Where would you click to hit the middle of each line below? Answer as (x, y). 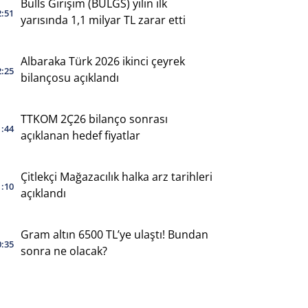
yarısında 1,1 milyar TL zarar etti (103, 20)
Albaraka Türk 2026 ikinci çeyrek (102, 61)
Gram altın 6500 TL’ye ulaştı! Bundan (114, 234)
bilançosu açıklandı (69, 77)
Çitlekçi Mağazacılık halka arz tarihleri (116, 176)
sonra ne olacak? (64, 251)
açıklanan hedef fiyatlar (80, 135)
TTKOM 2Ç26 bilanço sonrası (94, 119)
